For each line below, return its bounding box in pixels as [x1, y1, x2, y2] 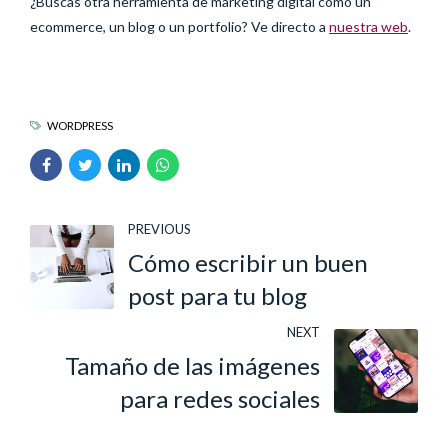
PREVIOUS [128, 220, 191, 237]
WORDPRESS [46, 118, 113, 132]
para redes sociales [120, 384, 320, 414]
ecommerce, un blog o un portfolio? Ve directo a [30, 17, 329, 35]
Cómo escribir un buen [128, 248, 368, 278]
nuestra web [329, 17, 408, 35]
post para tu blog [128, 281, 307, 311]
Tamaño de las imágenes [65, 351, 320, 381]
